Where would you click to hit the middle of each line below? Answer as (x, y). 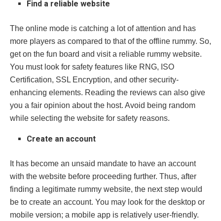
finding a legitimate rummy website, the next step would (106, 189)
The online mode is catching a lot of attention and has (103, 28)
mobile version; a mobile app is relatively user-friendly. (104, 215)
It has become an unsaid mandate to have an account (103, 163)
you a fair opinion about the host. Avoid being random (103, 105)
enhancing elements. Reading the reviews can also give (108, 92)
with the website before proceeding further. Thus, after (103, 176)
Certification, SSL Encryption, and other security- (94, 79)
